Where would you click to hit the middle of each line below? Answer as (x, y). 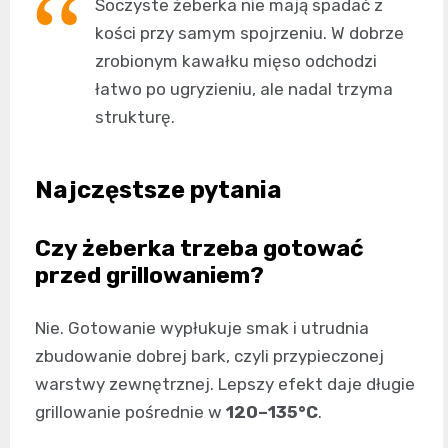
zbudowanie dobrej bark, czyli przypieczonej (209, 355)
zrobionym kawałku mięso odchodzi (236, 60)
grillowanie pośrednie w (130, 411)
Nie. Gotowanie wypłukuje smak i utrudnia (202, 327)
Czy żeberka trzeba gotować (199, 247)
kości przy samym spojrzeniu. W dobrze (249, 32)
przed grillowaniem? (149, 274)
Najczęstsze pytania (158, 189)
